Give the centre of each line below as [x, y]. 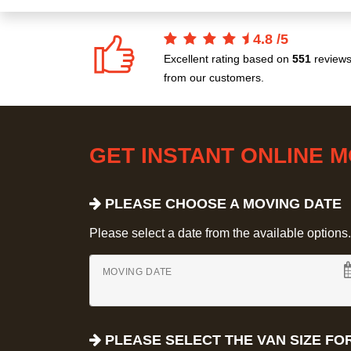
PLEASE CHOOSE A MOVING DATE [221, 204]
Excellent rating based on [228, 59]
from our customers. [214, 78]
